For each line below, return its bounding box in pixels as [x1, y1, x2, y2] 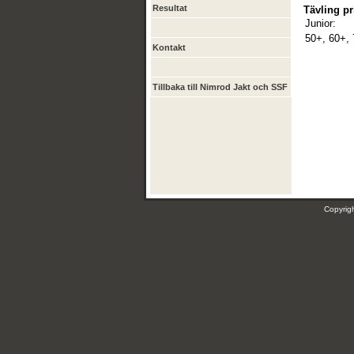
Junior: [305, 17, 336, 29]
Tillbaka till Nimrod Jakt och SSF [153, 82, 288, 92]
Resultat [153, 3, 187, 13]
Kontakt [153, 43, 186, 52]
